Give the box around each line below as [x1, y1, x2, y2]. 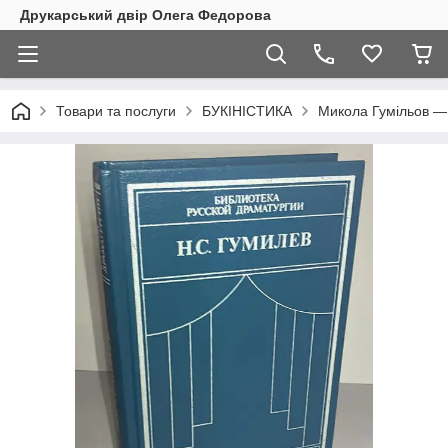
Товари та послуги [56, 103, 176, 119]
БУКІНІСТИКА [202, 103, 292, 119]
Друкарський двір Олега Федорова [20, 7, 271, 23]
